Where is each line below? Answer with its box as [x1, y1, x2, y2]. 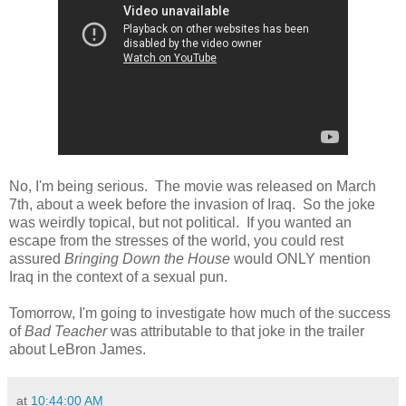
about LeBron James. [9, 341, 146, 357]
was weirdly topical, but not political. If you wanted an [9, 214, 352, 230]
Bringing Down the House [64, 250, 230, 266]
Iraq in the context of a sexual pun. [9, 268, 227, 285]
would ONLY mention [230, 250, 371, 266]
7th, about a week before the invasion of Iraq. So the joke [9, 196, 375, 212]
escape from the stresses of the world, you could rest [9, 232, 343, 248]
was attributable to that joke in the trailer [111, 323, 364, 339]
